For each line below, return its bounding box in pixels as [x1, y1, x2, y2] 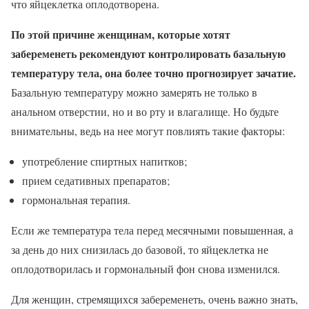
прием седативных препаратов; [22, 173, 170, 188]
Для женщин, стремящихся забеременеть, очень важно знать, [11, 292, 298, 307]
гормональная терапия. [22, 192, 130, 208]
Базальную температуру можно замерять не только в [11, 85, 257, 100]
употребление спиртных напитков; [22, 154, 187, 169]
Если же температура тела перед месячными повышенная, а [11, 223, 293, 238]
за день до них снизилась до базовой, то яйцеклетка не [11, 242, 268, 257]
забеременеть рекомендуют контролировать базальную [11, 46, 286, 62]
